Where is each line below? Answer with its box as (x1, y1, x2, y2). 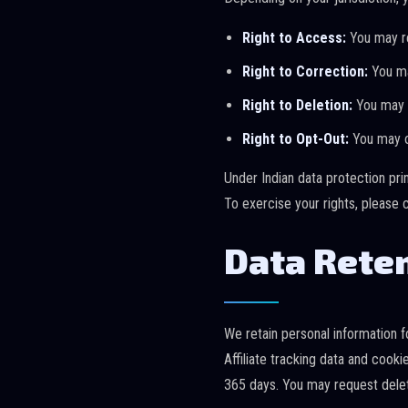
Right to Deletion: (242, 97, 352, 114)
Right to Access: (242, 29, 346, 46)
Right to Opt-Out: (242, 130, 349, 148)
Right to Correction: (242, 63, 368, 80)
